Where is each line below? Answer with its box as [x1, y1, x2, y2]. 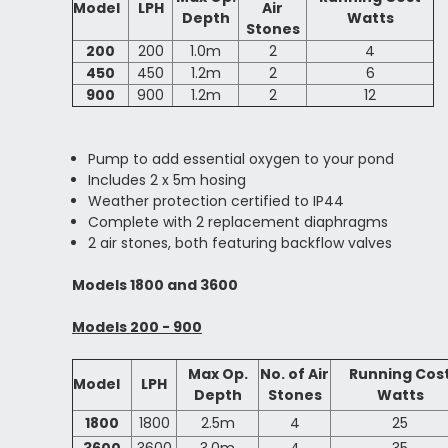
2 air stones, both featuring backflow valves [88, 233, 393, 254]
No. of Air [260, 364, 329, 385]
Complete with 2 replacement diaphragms [88, 212, 389, 233]
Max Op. [187, 364, 248, 385]
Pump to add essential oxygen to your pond [88, 149, 395, 170]
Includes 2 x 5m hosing [88, 170, 247, 191]
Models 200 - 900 [72, 317, 202, 338]
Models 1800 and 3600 [72, 275, 238, 296]
